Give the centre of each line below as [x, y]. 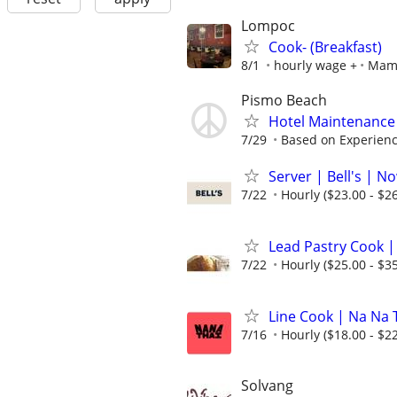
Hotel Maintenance [332, 121]
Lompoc [268, 25]
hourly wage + [315, 65]
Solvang [267, 385]
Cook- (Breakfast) [325, 47]
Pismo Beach [284, 100]
